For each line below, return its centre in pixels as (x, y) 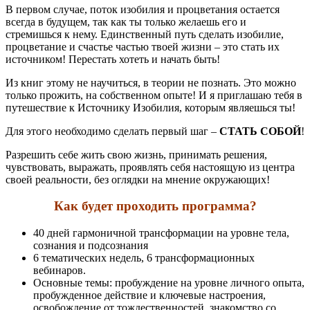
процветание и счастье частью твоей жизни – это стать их (143, 46)
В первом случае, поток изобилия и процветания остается (143, 9)
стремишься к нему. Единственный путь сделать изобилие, (145, 34)
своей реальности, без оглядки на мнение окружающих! (138, 179)
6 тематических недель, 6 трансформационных (144, 257)
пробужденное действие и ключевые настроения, (149, 295)
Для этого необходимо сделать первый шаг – (112, 131)
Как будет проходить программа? (155, 206)
